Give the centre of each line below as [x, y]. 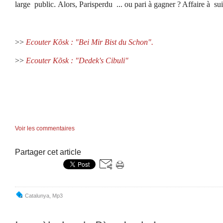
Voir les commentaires [45, 128]
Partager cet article [48, 152]
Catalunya [37, 196]
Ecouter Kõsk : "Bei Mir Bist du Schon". [90, 42]
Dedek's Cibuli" [104, 60]
